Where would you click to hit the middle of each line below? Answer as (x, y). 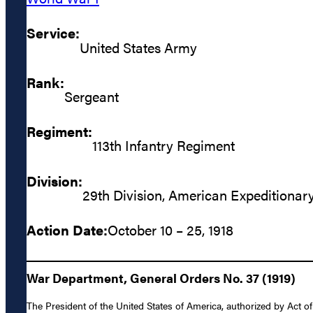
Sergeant (92, 96)
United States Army (138, 47)
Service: (53, 33)
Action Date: (67, 230)
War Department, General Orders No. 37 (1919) (161, 278)
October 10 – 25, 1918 (170, 230)
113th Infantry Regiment (163, 145)
